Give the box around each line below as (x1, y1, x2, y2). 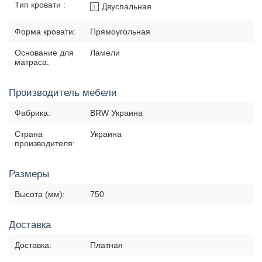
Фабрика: (15, 108, 50, 118)
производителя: (15, 139, 75, 149)
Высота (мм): (15, 189, 65, 199)
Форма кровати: (15, 27, 75, 37)
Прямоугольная (90, 27, 150, 37)
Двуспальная (102, 2, 151, 12)
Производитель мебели (9, 87, 117, 99)
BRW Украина (90, 108, 143, 118)
